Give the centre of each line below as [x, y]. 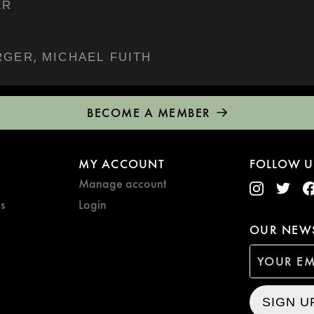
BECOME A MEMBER [149, 112]
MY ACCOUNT [122, 163]
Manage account [123, 183]
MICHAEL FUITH [97, 57]
